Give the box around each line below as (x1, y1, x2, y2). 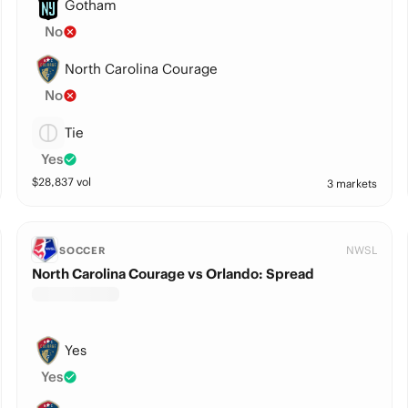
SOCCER (58, 244, 107, 257)
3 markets (327, 177, 378, 190)
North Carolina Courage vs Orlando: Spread (31, 265, 314, 282)
